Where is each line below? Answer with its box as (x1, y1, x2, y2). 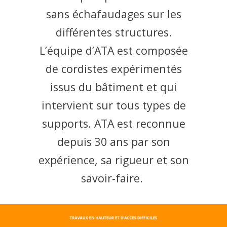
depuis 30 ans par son (57, 134, 170, 149)
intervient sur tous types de (41, 97, 186, 112)
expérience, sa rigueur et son (38, 152, 189, 167)
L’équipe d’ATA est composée (39, 43, 188, 58)
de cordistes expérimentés (45, 61, 182, 76)
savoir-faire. (81, 170, 146, 185)
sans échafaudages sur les (46, 6, 181, 21)
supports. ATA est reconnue (42, 116, 185, 131)
